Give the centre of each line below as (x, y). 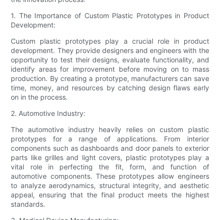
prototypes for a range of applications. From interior (110, 139)
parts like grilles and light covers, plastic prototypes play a (110, 158)
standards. (28, 204)
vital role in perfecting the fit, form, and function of (110, 167)
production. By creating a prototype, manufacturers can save (110, 79)
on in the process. (40, 97)
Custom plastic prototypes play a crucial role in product (110, 41)
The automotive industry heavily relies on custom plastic (110, 130)
